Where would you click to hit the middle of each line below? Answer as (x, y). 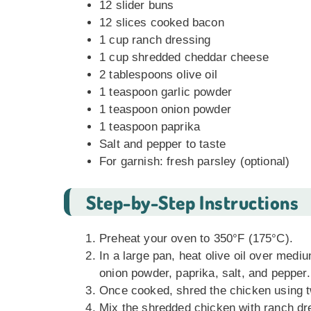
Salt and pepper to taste (163, 144)
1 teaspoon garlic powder (166, 92)
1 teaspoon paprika (150, 127)
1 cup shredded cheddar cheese (184, 57)
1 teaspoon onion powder (165, 109)
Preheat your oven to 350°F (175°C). (196, 238)
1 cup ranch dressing (155, 40)
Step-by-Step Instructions (193, 202)
